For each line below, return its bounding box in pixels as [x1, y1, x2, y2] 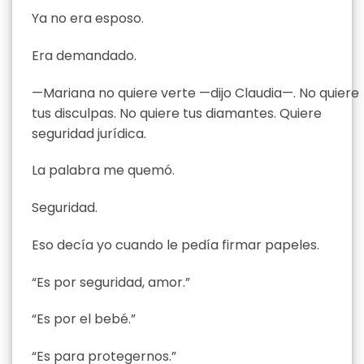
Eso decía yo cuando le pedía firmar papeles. [32, 235, 319, 254]
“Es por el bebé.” [32, 310, 136, 329]
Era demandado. [32, 45, 136, 65]
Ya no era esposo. [32, 8, 144, 28]
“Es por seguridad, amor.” [32, 272, 190, 292]
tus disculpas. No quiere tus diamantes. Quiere [32, 103, 322, 123]
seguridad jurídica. [32, 123, 146, 143]
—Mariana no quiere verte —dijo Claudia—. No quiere [32, 83, 359, 102]
